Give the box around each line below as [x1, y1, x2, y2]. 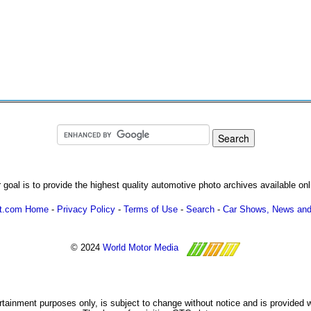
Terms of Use [124, 204, 178, 215]
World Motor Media [103, 242, 178, 253]
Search [186, 204, 215, 215]
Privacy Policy [57, 204, 115, 215]
